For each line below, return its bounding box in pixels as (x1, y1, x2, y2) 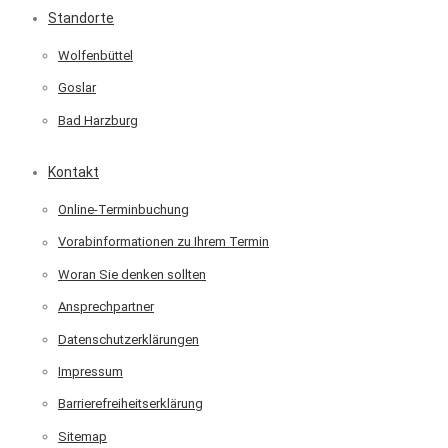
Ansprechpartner (58, 299, 154, 315)
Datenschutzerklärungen (58, 331, 199, 347)
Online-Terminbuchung (58, 202, 189, 218)
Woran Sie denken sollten (58, 266, 206, 282)
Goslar (58, 80, 96, 96)
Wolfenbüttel (58, 48, 133, 64)
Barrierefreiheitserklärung (58, 396, 203, 412)
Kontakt (48, 164, 99, 180)
